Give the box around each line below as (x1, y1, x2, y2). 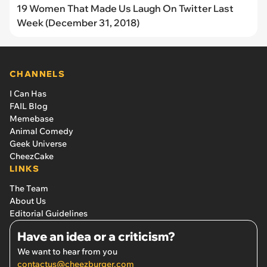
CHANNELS (10, 68, 66, 79)
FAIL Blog (10, 100, 48, 111)
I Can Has (10, 88, 46, 99)
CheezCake (10, 150, 54, 162)
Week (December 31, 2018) (17, 16, 139, 29)
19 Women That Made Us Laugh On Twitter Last (17, 2, 234, 14)
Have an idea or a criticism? (17, 228, 175, 244)
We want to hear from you (17, 246, 117, 257)
